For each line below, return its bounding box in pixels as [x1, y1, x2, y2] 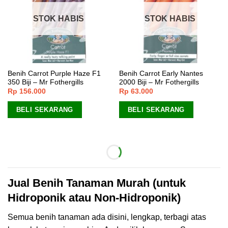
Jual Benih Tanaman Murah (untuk [8, 177, 186, 190]
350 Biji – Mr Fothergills [7, 78, 83, 86]
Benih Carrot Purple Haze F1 [7, 69, 101, 77]
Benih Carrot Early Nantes [119, 69, 203, 77]
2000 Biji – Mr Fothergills [119, 78, 199, 86]
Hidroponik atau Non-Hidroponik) [8, 191, 181, 205]
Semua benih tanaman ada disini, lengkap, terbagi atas [8, 213, 206, 222]
